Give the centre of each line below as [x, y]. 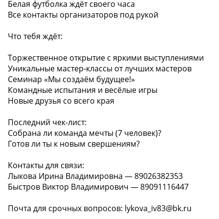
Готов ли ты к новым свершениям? [74, 143]
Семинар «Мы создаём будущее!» [71, 79]
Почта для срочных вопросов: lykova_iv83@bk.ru [100, 208]
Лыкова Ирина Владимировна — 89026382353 [95, 176]
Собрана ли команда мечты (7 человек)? [85, 133]
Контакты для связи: [46, 165]
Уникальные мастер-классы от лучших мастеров [100, 68]
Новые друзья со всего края [61, 100]
